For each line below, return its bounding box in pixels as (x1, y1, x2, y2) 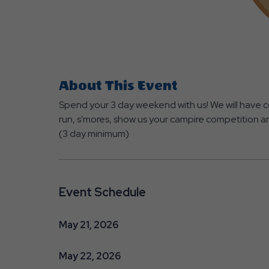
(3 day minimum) (58, 127, 129, 140)
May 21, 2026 (58, 218, 118, 231)
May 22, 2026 (58, 249, 121, 262)
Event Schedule (58, 184, 146, 200)
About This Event (58, 77, 178, 94)
